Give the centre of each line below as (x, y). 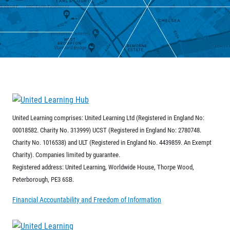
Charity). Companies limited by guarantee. (66, 154)
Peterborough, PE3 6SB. (43, 179)
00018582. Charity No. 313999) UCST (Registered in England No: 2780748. (107, 130)
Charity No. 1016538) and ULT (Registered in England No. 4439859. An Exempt (112, 142)
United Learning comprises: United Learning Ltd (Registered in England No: (108, 117)
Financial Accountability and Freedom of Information (87, 199)
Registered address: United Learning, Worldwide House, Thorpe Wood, (103, 167)
